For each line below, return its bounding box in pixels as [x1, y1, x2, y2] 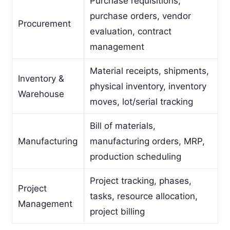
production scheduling [89, 151, 181, 162]
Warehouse [17, 89, 64, 100]
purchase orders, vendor [89, 11, 191, 22]
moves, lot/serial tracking [89, 97, 193, 107]
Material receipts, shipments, [89, 66, 209, 76]
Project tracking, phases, [89, 176, 191, 186]
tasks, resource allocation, [89, 191, 198, 202]
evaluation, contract [89, 26, 171, 37]
